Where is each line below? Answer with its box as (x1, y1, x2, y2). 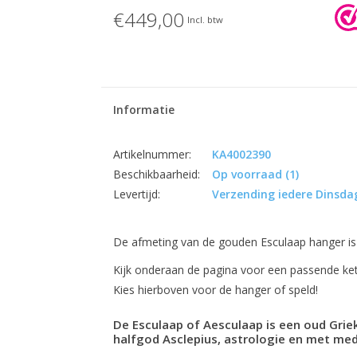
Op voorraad (211, 167, 282, 182)
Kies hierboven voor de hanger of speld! (112, 282, 318, 297)
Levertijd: (112, 186, 160, 202)
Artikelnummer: (112, 147, 191, 162)
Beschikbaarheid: (112, 167, 200, 182)
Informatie (112, 102, 175, 117)
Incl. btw (186, 13, 223, 25)
